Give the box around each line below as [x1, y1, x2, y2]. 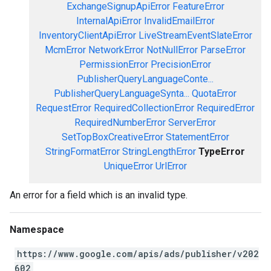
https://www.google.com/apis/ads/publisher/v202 [17, 248, 259, 260]
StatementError [165, 131, 229, 143]
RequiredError [197, 102, 255, 114]
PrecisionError [151, 59, 211, 70]
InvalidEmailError [143, 15, 215, 27]
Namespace [10, 224, 64, 235]
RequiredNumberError [74, 117, 166, 128]
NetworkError [88, 44, 144, 56]
